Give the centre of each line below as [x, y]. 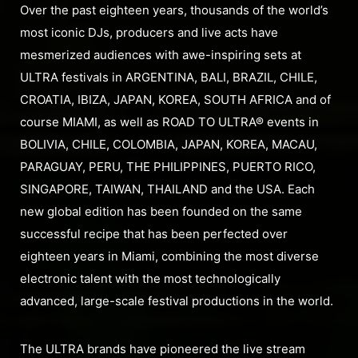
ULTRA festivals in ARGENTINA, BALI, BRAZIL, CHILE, [169, 78]
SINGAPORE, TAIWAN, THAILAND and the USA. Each [167, 189]
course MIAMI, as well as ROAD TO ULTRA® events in [169, 122]
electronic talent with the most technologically [150, 279]
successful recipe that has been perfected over [154, 234]
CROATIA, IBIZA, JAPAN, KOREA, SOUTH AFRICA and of [175, 100]
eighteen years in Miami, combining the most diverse [169, 257]
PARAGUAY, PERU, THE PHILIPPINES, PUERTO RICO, [168, 167]
